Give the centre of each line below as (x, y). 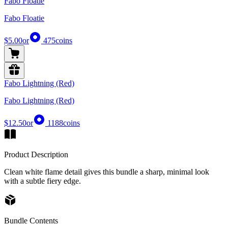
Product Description (36, 155)
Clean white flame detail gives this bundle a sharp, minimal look (107, 172)
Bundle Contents (31, 221)
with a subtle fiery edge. (42, 181)
